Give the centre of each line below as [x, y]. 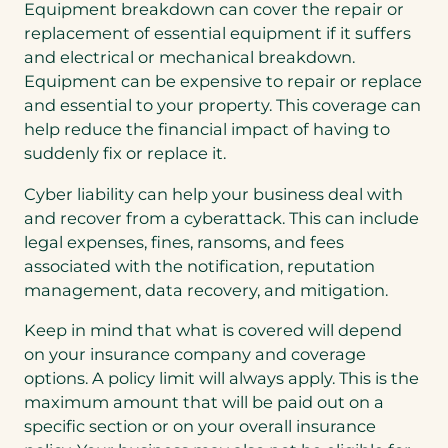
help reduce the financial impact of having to [207, 129]
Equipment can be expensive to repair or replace [223, 81]
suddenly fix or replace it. [125, 153]
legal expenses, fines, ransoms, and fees [184, 241]
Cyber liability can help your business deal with [213, 193]
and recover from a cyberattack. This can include [221, 217]
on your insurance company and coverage [195, 353]
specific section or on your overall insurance [200, 425]
